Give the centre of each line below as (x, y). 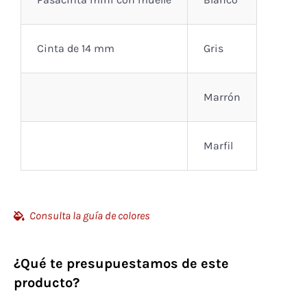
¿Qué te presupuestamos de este (121, 264)
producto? (47, 283)
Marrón (222, 97)
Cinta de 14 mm (76, 49)
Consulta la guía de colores (89, 216)
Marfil (218, 146)
